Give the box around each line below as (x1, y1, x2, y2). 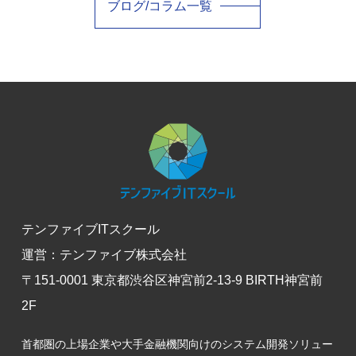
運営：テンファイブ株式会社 (21, 248, 187, 262)
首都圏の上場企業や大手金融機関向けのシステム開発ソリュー (21, 338, 333, 351)
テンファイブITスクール (21, 222, 160, 237)
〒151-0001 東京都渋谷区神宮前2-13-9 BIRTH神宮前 (21, 273, 323, 288)
